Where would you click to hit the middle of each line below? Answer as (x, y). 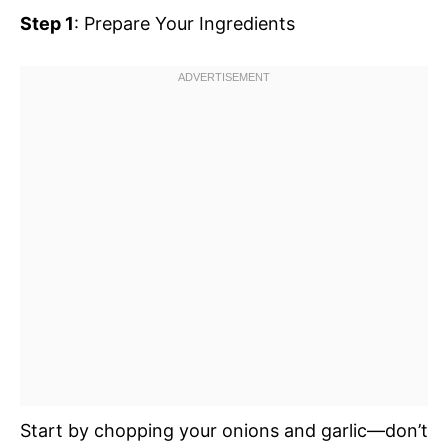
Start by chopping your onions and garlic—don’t (224, 430)
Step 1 (47, 23)
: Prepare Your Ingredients (184, 23)
